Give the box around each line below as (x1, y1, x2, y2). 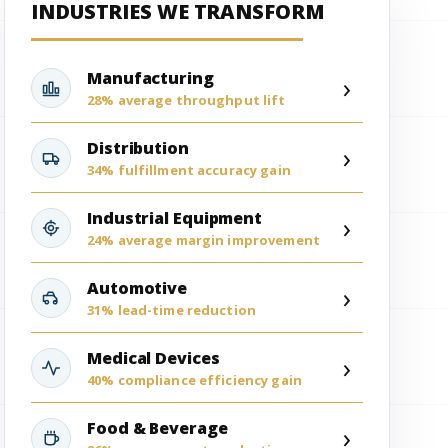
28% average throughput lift (87, 90, 286, 109)
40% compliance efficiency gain (87, 370, 302, 389)
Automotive (87, 276, 187, 299)
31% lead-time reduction (87, 300, 256, 319)
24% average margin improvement (87, 230, 320, 249)
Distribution (87, 136, 189, 159)
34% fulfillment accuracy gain (87, 160, 291, 179)
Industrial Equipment (87, 206, 262, 229)
